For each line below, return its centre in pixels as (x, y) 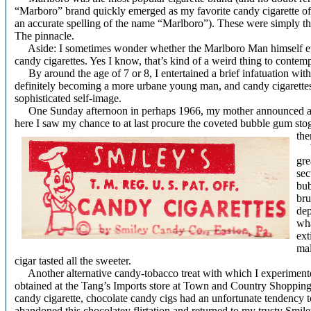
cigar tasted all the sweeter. (73, 261)
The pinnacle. (44, 36)
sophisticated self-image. (68, 99)
